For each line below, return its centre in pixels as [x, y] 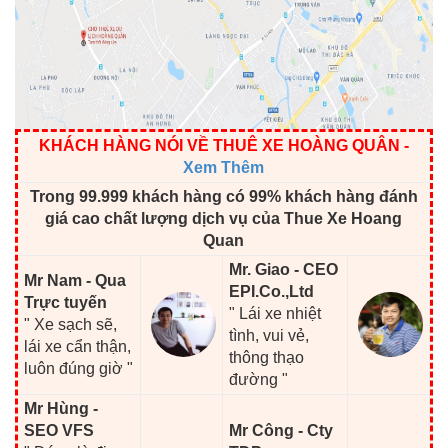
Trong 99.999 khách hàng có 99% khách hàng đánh [223, 196]
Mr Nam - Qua [75, 280]
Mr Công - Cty [281, 430]
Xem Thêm [223, 167]
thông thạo [267, 357]
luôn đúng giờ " [79, 368]
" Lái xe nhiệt [275, 313]
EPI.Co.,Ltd [272, 291]
